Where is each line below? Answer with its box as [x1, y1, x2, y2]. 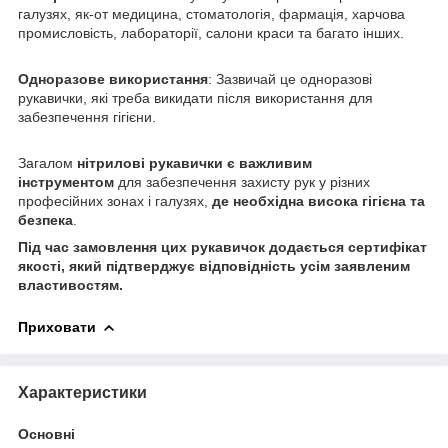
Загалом [18, 154, 77, 171]
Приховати [18, 318, 96, 335]
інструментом [18, 173, 114, 190]
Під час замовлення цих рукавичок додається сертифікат [18, 238, 427, 255]
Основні [18, 425, 75, 442]
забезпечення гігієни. [18, 108, 156, 125]
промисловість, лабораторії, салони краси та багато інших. [18, 24, 404, 41]
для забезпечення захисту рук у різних [114, 173, 370, 190]
